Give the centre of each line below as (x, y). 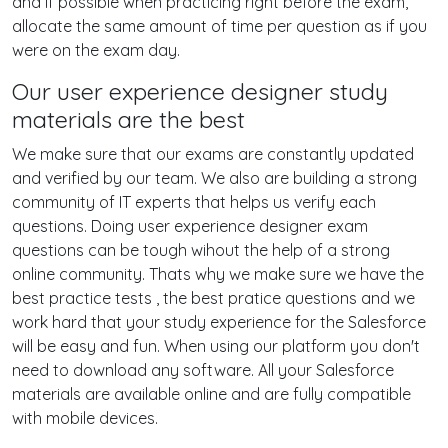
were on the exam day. (96, 50)
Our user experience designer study (200, 91)
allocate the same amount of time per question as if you (219, 26)
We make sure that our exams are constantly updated (213, 154)
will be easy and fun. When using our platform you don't (216, 346)
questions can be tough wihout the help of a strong (201, 250)
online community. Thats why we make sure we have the (218, 274)
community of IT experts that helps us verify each (194, 202)
